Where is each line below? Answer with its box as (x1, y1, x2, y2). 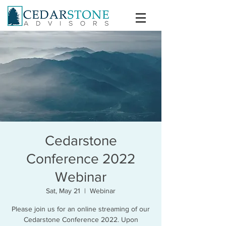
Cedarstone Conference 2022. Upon (23, 215, 138, 223)
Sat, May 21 (46, 187, 80, 195)
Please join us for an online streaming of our (12, 205, 150, 213)
